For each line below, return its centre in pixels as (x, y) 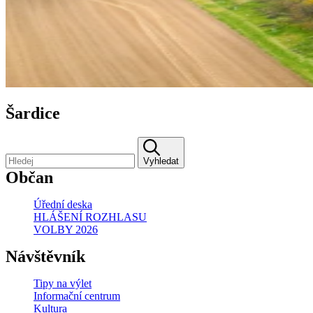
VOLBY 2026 (66, 229)
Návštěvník (45, 256)
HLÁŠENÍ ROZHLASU (90, 217)
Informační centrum (77, 296)
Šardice (33, 113)
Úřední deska (63, 204)
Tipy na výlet (63, 283)
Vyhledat (161, 161)
